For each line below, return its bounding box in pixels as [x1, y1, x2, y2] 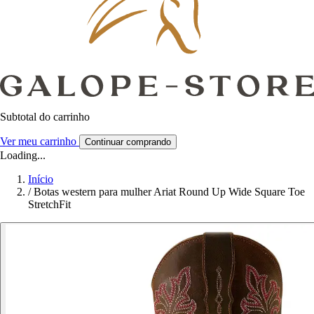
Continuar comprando [85, 136, 171, 147]
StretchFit [28, 198, 71, 210]
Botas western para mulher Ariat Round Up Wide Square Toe [34, 185, 305, 198]
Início [28, 172, 53, 185]
